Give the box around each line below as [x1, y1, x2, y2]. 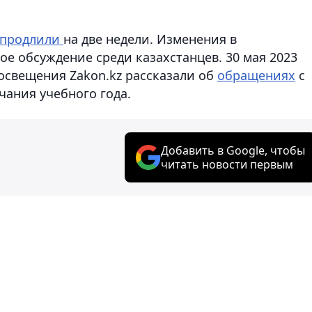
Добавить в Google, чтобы [161, 142, 305, 158]
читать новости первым [161, 156, 293, 172]
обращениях [217, 66, 295, 84]
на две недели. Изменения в [63, 30, 237, 47]
